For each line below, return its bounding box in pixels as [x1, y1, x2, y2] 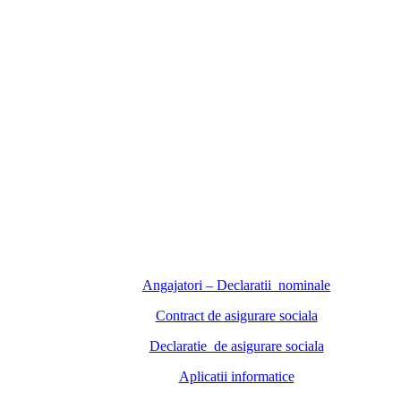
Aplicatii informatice [178, 369, 294, 384]
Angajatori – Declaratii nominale [142, 277, 330, 293]
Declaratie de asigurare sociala [149, 338, 324, 354]
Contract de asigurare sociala [155, 308, 318, 323]
